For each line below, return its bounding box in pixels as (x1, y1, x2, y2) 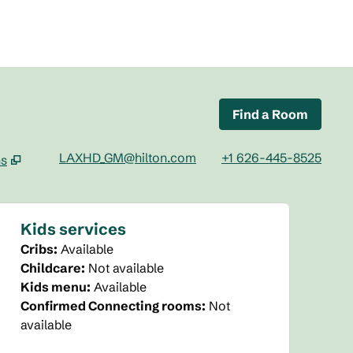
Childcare (20, 260, 82, 276)
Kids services (20, 219, 127, 239)
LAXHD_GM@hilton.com (59, 150, 196, 165)
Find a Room (232, 106, 308, 122)
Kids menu (20, 279, 87, 295)
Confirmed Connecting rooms (20, 298, 203, 314)
